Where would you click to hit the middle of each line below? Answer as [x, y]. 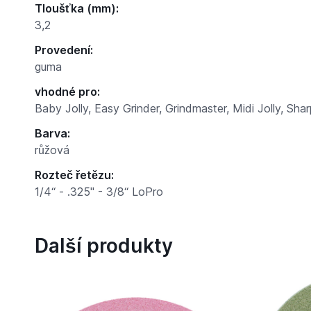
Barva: [52, 134]
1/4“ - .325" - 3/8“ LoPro [99, 192]
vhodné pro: [67, 92]
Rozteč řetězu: [74, 175]
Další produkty [103, 246]
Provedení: [64, 50]
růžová [52, 150]
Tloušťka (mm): [76, 9]
